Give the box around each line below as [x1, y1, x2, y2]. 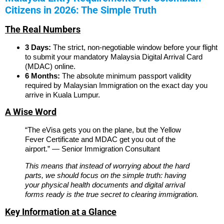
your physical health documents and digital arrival [25, 180, 185, 189]
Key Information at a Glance [5, 206, 116, 217]
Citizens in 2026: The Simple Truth [5, 3, 156, 16]
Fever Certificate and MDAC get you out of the [25, 135, 175, 144]
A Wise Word [5, 106, 56, 117]
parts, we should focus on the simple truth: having [25, 170, 186, 179]
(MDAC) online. [25, 61, 75, 70]
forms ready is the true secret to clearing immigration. [25, 189, 198, 198]
